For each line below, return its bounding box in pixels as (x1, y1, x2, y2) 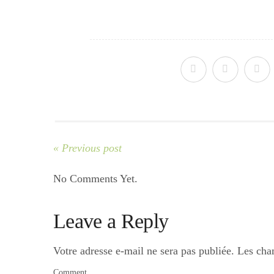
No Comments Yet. (53, 172, 138, 185)
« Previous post (53, 142, 122, 154)
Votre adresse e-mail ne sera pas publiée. (53, 245, 234, 257)
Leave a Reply (53, 210, 169, 232)
